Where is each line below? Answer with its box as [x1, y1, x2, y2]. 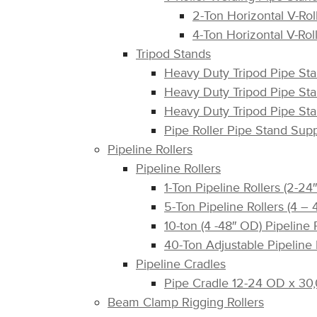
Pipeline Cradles [136, 256, 226, 272]
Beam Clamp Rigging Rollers [108, 294, 264, 310]
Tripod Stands [136, 46, 211, 62]
